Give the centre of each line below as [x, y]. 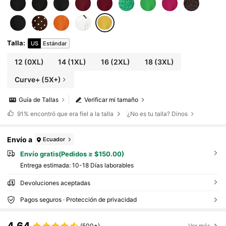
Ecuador [54, 139]
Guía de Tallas [39, 100]
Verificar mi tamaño [111, 100]
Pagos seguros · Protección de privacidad [78, 200]
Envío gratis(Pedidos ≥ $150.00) [72, 154]
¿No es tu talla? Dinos [158, 114]
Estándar [55, 43]
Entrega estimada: [46, 165]
